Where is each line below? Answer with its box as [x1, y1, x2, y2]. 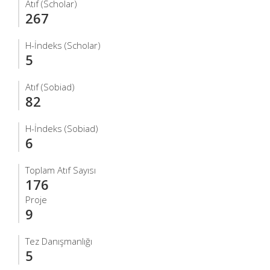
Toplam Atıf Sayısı [25, 164, 96, 176]
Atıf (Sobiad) [25, 81, 75, 93]
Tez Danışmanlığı [25, 235, 92, 247]
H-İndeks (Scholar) [25, 39, 101, 51]
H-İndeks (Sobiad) [25, 122, 98, 134]
